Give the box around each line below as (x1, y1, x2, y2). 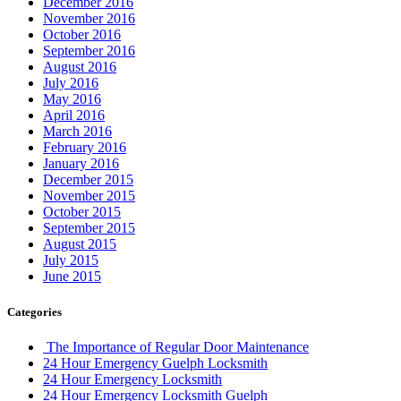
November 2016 (43, 11, 135, 27)
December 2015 (43, 172, 133, 188)
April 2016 (43, 107, 105, 124)
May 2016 (43, 91, 101, 107)
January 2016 (43, 156, 119, 172)
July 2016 (43, 75, 98, 91)
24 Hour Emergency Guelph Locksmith (43, 354, 268, 371)
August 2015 (43, 236, 116, 252)
